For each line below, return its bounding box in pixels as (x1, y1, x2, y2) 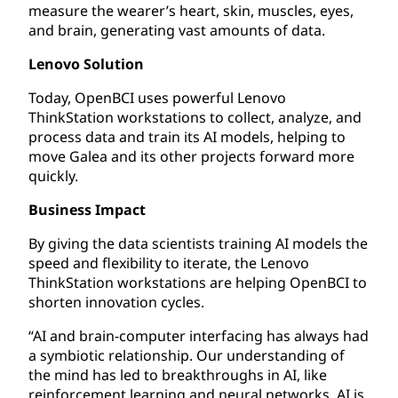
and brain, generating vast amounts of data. (28, 20, 325, 40)
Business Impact (28, 199, 146, 219)
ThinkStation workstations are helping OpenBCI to (28, 272, 367, 292)
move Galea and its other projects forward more (28, 146, 354, 166)
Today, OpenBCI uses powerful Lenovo (28, 87, 286, 107)
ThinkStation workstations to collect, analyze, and (28, 107, 362, 127)
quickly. (28, 165, 78, 186)
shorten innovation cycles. (28, 291, 204, 312)
